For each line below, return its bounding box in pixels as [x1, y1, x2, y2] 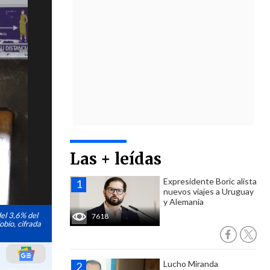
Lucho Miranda [163, 259, 218, 269]
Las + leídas [70, 149, 162, 169]
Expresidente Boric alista [163, 176, 257, 186]
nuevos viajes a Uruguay [163, 186, 254, 196]
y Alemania [163, 196, 204, 207]
